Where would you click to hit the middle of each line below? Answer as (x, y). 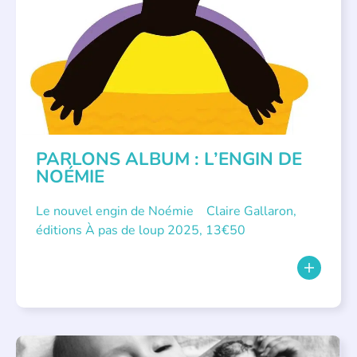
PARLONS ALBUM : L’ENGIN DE (169, 159)
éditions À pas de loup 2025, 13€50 (141, 230)
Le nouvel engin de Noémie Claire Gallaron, (166, 211)
